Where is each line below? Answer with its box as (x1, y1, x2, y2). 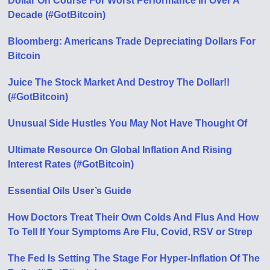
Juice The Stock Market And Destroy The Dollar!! (8, 77, 230, 87)
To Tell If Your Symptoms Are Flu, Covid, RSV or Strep (8, 227, 253, 237)
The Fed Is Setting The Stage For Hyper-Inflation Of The (8, 253, 260, 263)
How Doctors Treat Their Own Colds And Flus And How (8, 212, 259, 222)
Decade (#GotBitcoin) (8, 10, 106, 20)
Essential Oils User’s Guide (8, 186, 132, 196)
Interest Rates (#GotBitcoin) (8, 159, 134, 169)
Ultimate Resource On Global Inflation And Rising (8, 145, 233, 155)
